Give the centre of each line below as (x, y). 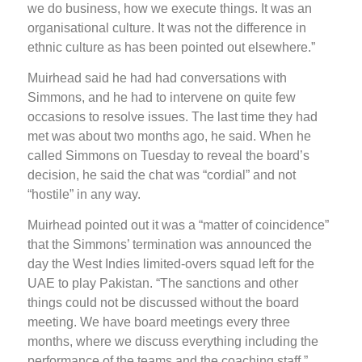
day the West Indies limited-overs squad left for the (171, 264)
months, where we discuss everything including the (173, 342)
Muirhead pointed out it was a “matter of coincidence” (178, 225)
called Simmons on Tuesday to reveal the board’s (168, 156)
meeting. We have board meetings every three (159, 322)
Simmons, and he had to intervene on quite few (162, 98)
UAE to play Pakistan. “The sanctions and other (163, 284)
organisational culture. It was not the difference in (167, 27)
